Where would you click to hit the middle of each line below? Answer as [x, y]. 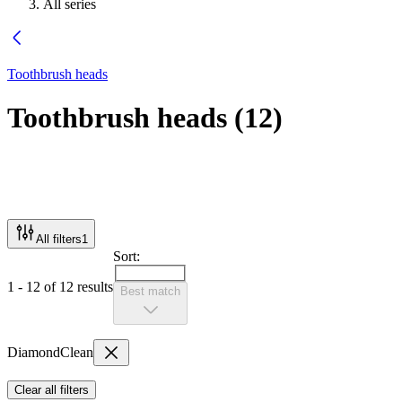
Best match [150, 292]
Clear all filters [52, 390]
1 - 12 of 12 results [60, 286]
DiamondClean [50, 353]
